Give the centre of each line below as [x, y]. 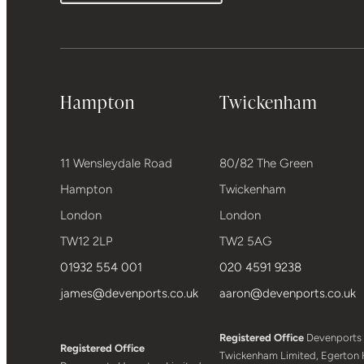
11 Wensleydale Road [117, 164]
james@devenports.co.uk [130, 294]
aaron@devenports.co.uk [288, 294]
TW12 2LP [87, 242]
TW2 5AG [246, 242]
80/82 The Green [266, 164]
